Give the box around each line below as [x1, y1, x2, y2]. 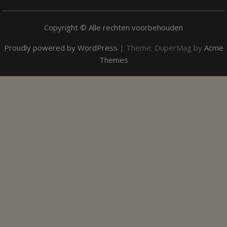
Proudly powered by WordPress [4, 42, 118, 53]
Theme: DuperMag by [126, 42, 204, 53]
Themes [99, 54, 128, 65]
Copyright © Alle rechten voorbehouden [44, 22, 183, 32]
